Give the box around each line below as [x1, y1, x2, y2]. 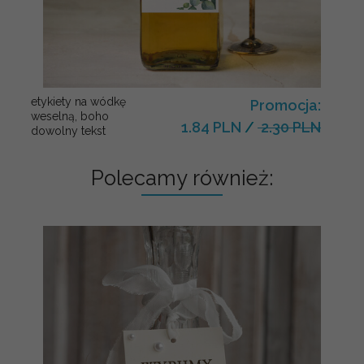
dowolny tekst [31, 123, 106, 137]
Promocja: [250, 96, 321, 114]
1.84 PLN [181, 118, 241, 136]
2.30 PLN [258, 118, 321, 136]
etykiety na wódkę [31, 94, 126, 108]
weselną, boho [31, 109, 109, 123]
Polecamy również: [91, 165, 273, 190]
